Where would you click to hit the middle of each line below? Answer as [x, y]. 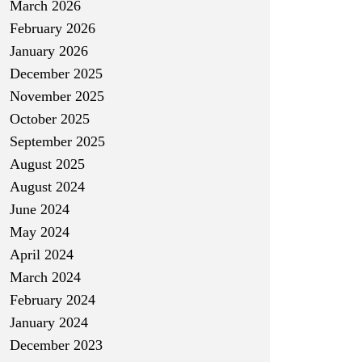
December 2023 [56, 345]
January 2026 [49, 51]
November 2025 [57, 96]
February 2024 [53, 300]
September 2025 [57, 141]
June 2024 [40, 209]
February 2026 [53, 28]
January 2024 [49, 322]
